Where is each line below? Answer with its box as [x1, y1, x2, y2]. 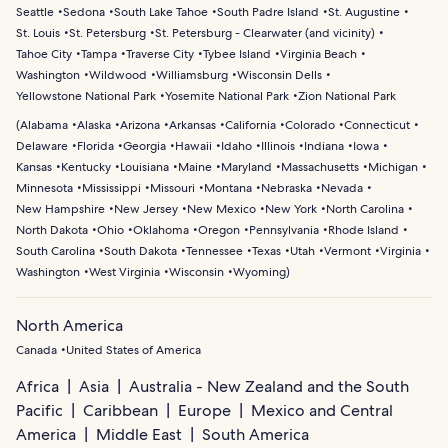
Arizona [120, 116, 160, 133]
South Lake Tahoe [114, 3, 208, 20]
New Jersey [114, 200, 178, 217]
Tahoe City [16, 45, 72, 62]
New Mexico [187, 200, 256, 217]
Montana [204, 179, 252, 196]
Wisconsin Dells [237, 66, 322, 83]
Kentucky [61, 158, 111, 175]
